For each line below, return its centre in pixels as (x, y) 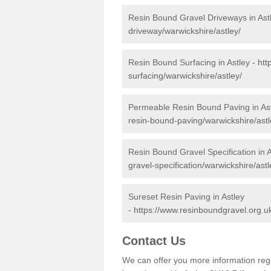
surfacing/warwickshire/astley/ (185, 76)
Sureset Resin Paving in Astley (186, 197)
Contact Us (154, 241)
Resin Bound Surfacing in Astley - (193, 62)
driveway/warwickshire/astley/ (184, 31)
